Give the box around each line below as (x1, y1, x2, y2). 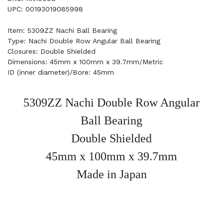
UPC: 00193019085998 (7, 5, 83, 13)
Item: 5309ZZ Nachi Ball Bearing (7, 26, 117, 34)
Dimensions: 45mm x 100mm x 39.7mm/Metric (7, 58, 163, 66)
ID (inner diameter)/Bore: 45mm (7, 68, 114, 76)
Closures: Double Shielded (7, 47, 96, 55)
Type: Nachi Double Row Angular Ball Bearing (7, 37, 160, 45)
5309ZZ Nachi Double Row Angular (23, 96, 200, 109)
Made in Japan (76, 168, 147, 181)
